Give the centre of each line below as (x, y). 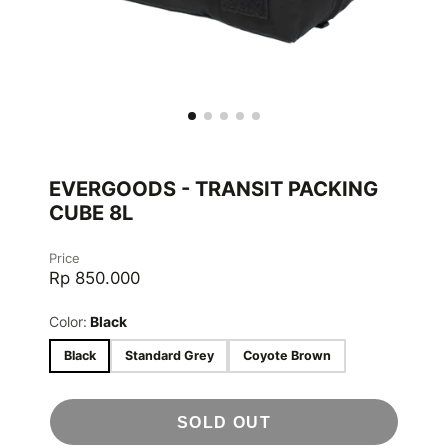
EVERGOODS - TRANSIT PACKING (213, 188)
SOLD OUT (224, 422)
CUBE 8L (91, 212)
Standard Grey (169, 356)
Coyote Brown (286, 356)
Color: (68, 321)
